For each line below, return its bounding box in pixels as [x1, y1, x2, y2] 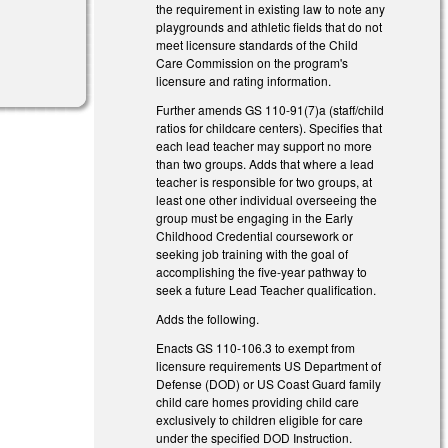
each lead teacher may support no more [156, 136, 373, 154]
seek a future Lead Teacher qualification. [156, 280, 380, 298]
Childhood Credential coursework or [156, 226, 354, 244]
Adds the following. [156, 309, 260, 327]
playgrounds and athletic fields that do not [156, 18, 383, 36]
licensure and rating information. [156, 72, 332, 90]
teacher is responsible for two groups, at [156, 172, 373, 190]
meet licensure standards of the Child [156, 36, 359, 54]
